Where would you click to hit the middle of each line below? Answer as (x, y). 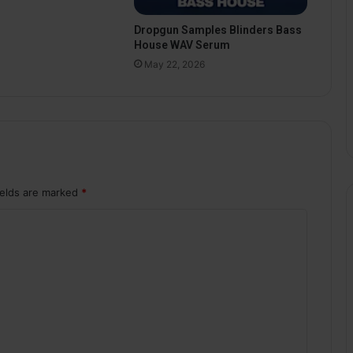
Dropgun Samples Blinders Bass (217, 30)
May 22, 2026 (174, 64)
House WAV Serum (182, 45)
